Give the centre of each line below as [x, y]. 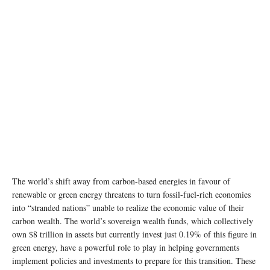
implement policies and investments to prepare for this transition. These [134, 260]
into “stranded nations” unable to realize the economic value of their [128, 207]
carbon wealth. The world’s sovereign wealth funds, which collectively [133, 221]
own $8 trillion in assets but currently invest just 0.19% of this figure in [134, 234]
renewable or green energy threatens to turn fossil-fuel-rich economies [131, 194]
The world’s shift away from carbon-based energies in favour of [121, 181]
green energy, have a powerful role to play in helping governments [126, 247]
